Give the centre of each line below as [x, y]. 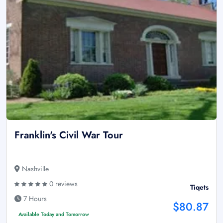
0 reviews [62, 183]
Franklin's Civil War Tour [69, 135]
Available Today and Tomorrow [54, 214]
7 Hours [34, 198]
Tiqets [199, 187]
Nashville [34, 168]
